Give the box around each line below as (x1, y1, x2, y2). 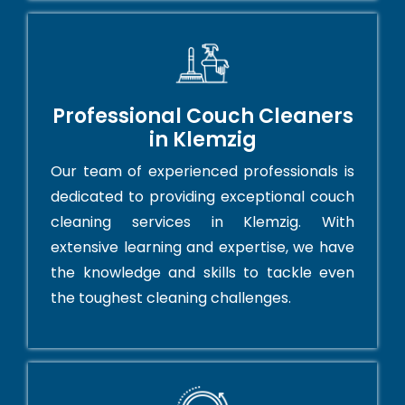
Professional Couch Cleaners (52, 102, 353, 131)
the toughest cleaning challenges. (51, 287, 291, 309)
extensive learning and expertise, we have (51, 237, 354, 259)
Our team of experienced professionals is (51, 161, 354, 183)
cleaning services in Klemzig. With (51, 212, 354, 233)
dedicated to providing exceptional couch (51, 186, 354, 208)
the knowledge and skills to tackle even (51, 262, 354, 284)
